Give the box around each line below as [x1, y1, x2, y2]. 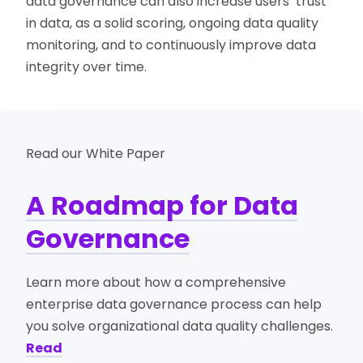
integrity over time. [26, 58, 147, 77]
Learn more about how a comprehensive [26, 273, 287, 293]
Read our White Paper [26, 144, 166, 164]
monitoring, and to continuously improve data [26, 36, 317, 55]
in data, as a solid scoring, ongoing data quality [26, 14, 319, 33]
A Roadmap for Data [26, 187, 299, 224]
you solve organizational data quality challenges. [26, 317, 334, 336]
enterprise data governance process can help [26, 295, 322, 314]
